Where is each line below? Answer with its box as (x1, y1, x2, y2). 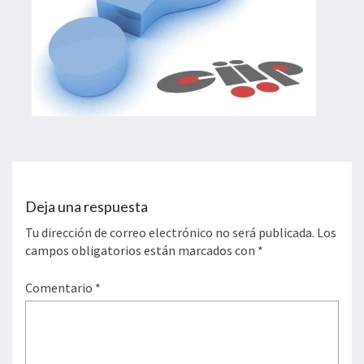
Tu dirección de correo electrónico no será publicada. (25, 223, 314, 240)
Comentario (25, 279, 95, 296)
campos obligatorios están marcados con (25, 241, 258, 258)
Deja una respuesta (25, 197, 148, 215)
